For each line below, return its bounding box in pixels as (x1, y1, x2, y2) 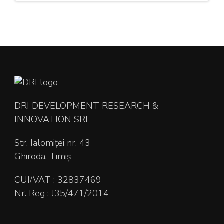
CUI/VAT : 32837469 (14, 174, 101, 186)
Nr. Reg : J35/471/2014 (14, 187, 109, 200)
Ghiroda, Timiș (14, 150, 71, 163)
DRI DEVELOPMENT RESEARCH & (14, 100, 158, 112)
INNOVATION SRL (14, 113, 90, 126)
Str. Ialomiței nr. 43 (14, 137, 90, 149)
